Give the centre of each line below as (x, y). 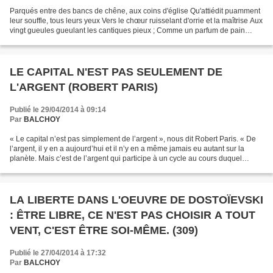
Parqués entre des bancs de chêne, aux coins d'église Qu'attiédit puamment (135, 11)
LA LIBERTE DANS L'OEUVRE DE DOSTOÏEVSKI (136, 200)
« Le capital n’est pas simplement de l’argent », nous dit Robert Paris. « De (133, 139)
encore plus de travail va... (53, 168)
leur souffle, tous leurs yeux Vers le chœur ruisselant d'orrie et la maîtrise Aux (136, 21)
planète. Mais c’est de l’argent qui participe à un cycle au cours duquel (126, 158)
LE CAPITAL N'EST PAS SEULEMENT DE (116, 72)
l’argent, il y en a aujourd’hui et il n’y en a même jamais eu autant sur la (127, 149)
